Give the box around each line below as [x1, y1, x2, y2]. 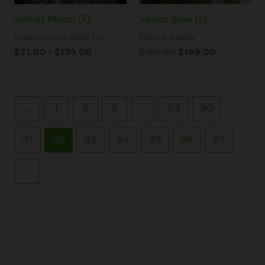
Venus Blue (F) [138, 13, 207, 26]
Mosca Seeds [138, 32, 195, 43]
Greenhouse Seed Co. [14, 32, 106, 43]
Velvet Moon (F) [14, 13, 91, 26]
